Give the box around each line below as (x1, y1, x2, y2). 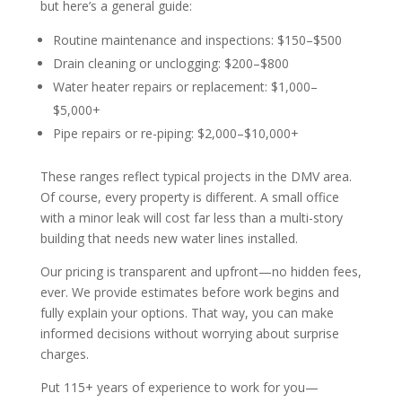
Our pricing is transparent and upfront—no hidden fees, (39, 262, 362, 280)
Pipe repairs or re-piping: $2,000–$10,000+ (52, 124, 299, 142)
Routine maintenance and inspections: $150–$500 (52, 31, 342, 48)
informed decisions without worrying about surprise (39, 324, 339, 342)
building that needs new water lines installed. (39, 229, 298, 247)
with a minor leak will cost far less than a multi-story (39, 208, 343, 226)
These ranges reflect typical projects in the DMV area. (39, 167, 352, 185)
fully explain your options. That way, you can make (39, 303, 334, 321)
